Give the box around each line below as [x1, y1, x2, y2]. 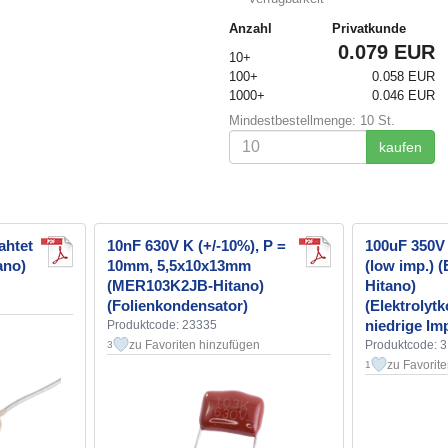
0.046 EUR [371, 88, 435, 103]
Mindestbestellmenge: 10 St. [228, 113, 395, 128]
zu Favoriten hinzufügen [129, 338, 260, 353]
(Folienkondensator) [107, 297, 248, 315]
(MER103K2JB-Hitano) [107, 277, 264, 295]
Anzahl [228, 21, 272, 36]
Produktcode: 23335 [107, 318, 217, 333]
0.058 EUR [371, 69, 435, 84]
